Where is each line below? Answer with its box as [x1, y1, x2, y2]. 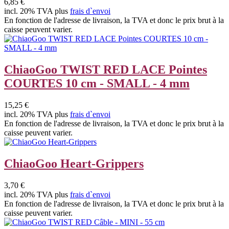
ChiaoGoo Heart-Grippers [4, 156, 144, 170]
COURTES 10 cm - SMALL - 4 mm [4, 77, 190, 90]
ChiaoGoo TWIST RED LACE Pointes [4, 63, 207, 77]
